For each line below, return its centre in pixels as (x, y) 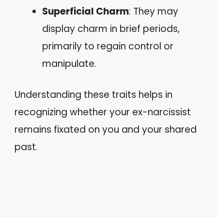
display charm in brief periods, (111, 29)
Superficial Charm (85, 11)
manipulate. (69, 63)
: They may (154, 11)
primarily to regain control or (108, 46)
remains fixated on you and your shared (106, 130)
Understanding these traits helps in (93, 95)
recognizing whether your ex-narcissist (103, 112)
